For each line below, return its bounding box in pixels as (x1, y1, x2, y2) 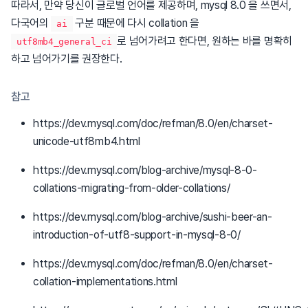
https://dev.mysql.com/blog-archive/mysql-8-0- (33, 164, 257, 177)
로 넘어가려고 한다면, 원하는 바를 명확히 (117, 34, 292, 48)
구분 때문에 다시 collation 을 (72, 16, 199, 30)
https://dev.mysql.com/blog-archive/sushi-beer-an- (33, 210, 272, 224)
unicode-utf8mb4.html (33, 135, 140, 148)
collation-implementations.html (33, 275, 177, 289)
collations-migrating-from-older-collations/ (33, 181, 230, 195)
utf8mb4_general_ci (16, 36, 112, 47)
